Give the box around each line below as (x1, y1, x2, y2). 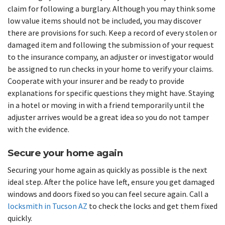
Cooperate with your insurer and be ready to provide (8, 75, 184, 86)
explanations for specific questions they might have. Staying (8, 87, 214, 98)
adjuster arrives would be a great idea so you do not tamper (8, 111, 209, 122)
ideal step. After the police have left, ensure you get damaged (8, 177, 214, 187)
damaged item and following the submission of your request (8, 39, 214, 50)
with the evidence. (8, 124, 69, 134)
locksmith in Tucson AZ (8, 201, 87, 211)
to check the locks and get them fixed (87, 201, 217, 211)
